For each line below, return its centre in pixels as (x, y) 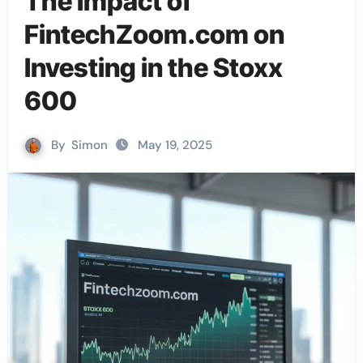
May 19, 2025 (175, 145)
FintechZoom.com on (154, 35)
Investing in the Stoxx (153, 68)
